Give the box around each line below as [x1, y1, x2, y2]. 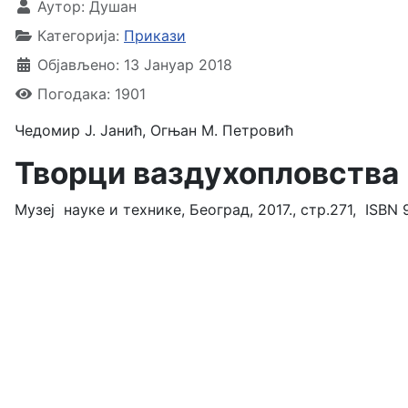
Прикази [124, 26, 186, 45]
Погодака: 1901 [37, 85, 146, 103]
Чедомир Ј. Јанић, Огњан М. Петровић [15, 121, 293, 139]
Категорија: [33, 26, 124, 45]
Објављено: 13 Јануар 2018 [37, 56, 232, 74]
